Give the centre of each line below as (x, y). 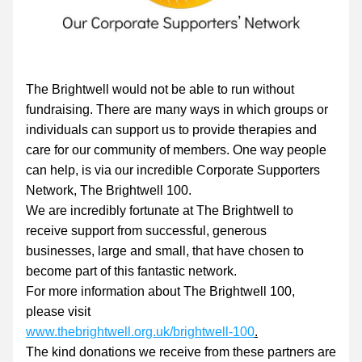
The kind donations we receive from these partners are (181, 352)
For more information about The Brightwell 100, (160, 291)
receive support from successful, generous (146, 231)
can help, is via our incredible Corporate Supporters (173, 170)
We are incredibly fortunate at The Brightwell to (160, 210)
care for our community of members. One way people (176, 150)
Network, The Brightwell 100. (109, 190)
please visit (60, 311)
